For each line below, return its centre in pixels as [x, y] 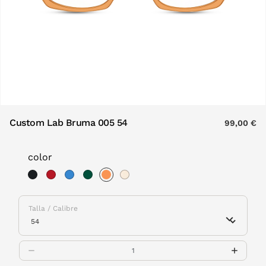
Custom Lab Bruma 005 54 [69, 123]
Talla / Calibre [53, 208]
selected [129, 190]
